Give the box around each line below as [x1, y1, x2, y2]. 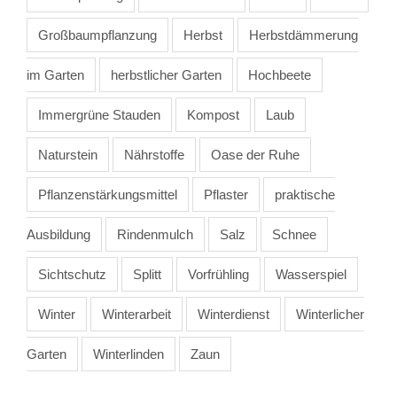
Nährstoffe [124, 146, 184, 162]
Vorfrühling [188, 266, 249, 282]
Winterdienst [198, 306, 269, 322]
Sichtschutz [38, 266, 106, 282]
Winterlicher [296, 306, 364, 322]
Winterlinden [93, 346, 164, 362]
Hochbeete [248, 66, 311, 82]
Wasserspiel [276, 266, 346, 282]
